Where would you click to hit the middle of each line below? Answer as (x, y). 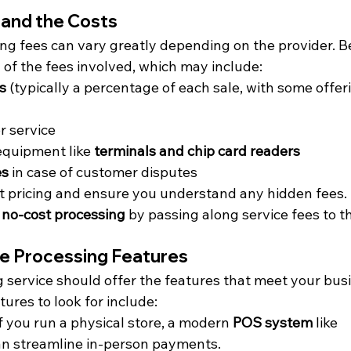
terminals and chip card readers (197, 151)
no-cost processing (63, 214)
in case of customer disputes (103, 172)
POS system (273, 322)
